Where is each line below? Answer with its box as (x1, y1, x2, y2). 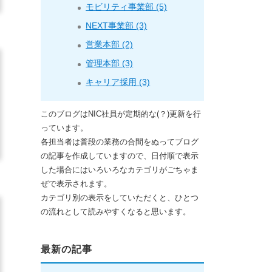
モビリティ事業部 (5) (86, 1, 168, 12)
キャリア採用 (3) (86, 76, 151, 87)
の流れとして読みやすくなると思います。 (41, 206, 191, 216)
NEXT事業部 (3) (86, 20, 148, 30)
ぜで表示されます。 (41, 178, 112, 188)
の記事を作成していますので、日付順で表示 (41, 151, 199, 160)
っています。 (41, 123, 89, 132)
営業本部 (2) (86, 39, 134, 49)
